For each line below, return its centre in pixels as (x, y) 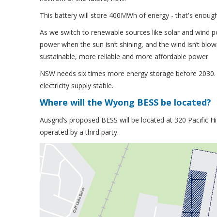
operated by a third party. (79, 132)
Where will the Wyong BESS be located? (126, 102)
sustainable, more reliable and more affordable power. (125, 57)
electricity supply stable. (77, 86)
